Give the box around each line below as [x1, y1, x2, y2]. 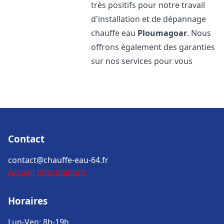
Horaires [8, 194, 47, 207]
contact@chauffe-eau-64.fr [8, 154, 108, 165]
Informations [36, 166, 86, 177]
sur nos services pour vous [91, 55, 193, 66]
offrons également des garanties [91, 41, 215, 52]
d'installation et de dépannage [91, 13, 206, 24]
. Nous [187, 27, 211, 38]
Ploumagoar [137, 27, 187, 38]
